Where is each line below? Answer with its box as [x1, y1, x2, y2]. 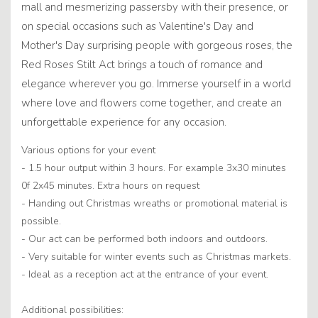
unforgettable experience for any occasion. [21, 115, 226, 130]
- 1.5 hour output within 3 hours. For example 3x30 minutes [21, 161, 286, 175]
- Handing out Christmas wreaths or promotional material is [21, 197, 287, 211]
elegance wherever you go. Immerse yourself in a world [21, 77, 291, 92]
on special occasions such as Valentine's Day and [21, 19, 253, 34]
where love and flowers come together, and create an [21, 96, 282, 111]
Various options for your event [21, 143, 155, 158]
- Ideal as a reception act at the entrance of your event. [21, 268, 268, 282]
